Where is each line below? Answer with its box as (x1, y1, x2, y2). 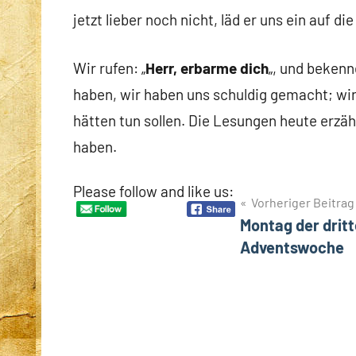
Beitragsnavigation (72, 192, 261, 219)
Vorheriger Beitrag (251, 194, 354, 210)
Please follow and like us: (73, 181, 234, 200)
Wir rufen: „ (73, 58, 145, 77)
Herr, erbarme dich (145, 58, 269, 77)
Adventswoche (240, 237, 344, 257)
